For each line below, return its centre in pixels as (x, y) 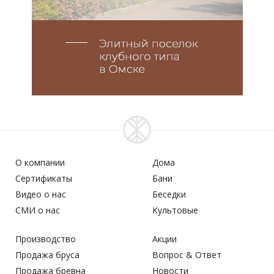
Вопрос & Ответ (187, 254)
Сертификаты (44, 178)
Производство (46, 239)
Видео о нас (41, 194)
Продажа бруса (47, 254)
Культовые (175, 210)
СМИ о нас (38, 210)
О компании (40, 162)
